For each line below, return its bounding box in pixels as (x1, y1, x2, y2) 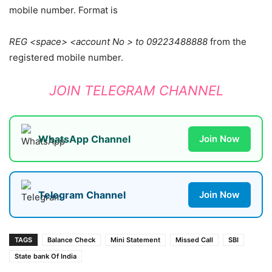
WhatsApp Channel (38, 132, 131, 145)
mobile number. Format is (9, 4, 118, 16)
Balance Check (47, 236, 95, 245)
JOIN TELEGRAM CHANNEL (49, 83, 223, 99)
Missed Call (175, 236, 213, 245)
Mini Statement (110, 236, 160, 245)
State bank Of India (15, 252, 76, 261)
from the (208, 36, 246, 48)
